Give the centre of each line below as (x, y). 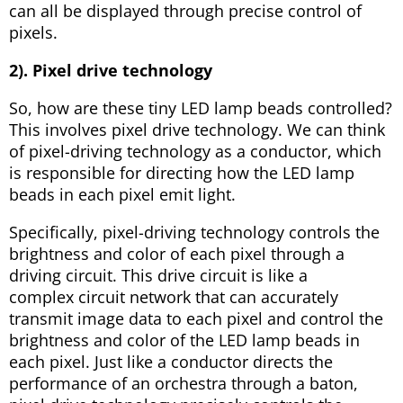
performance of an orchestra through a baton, (184, 384)
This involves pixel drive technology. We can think (197, 130)
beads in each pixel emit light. (122, 195)
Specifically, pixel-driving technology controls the (194, 233)
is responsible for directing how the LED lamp (182, 173)
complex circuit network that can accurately (174, 297)
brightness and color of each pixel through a (177, 254)
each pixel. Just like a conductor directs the (171, 362)
